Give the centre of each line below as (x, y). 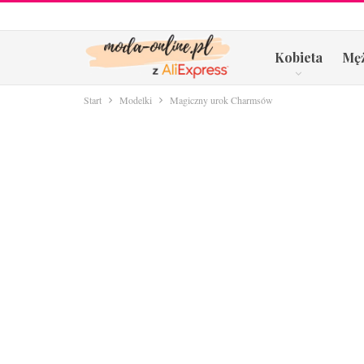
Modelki (136, 100)
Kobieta (298, 57)
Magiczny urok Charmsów (221, 100)
